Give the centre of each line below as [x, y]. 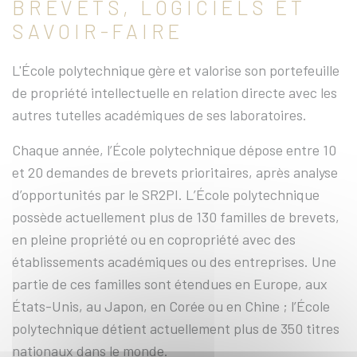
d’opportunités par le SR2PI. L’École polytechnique [166, 195]
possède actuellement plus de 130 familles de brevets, [176, 217]
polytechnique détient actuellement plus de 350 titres [176, 329]
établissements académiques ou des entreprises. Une [174, 262]
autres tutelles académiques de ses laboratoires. [161, 115]
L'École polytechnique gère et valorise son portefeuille [176, 71]
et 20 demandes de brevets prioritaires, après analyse [175, 173]
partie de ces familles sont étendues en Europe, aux [170, 284]
